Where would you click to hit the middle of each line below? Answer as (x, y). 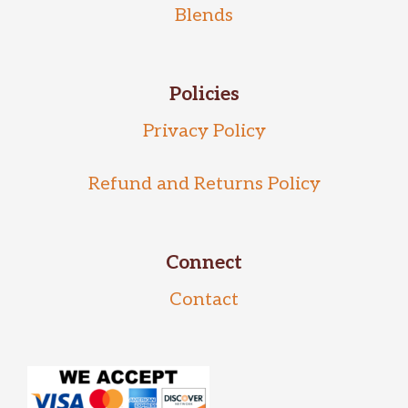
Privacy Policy (204, 131)
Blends (204, 15)
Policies (204, 94)
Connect (204, 263)
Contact (204, 300)
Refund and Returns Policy (204, 184)
